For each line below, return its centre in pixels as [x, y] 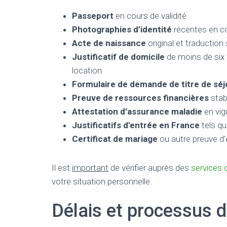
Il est [62, 168]
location [87, 70]
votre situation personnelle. [102, 181]
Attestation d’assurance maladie [137, 111]
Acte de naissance [109, 43]
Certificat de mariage [115, 139]
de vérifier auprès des [150, 168]
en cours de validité [150, 16]
